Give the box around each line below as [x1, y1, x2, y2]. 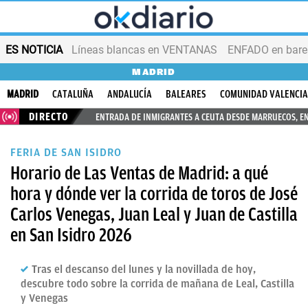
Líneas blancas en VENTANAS [71, 43, 217, 56]
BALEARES [166, 88, 206, 100]
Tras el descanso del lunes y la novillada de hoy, [32, 263, 256, 276]
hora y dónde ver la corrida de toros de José [10, 184, 298, 204]
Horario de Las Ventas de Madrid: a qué [10, 163, 268, 184]
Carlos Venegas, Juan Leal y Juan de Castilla [10, 204, 298, 225]
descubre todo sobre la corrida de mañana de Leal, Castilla [21, 278, 294, 290]
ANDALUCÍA [107, 88, 152, 100]
